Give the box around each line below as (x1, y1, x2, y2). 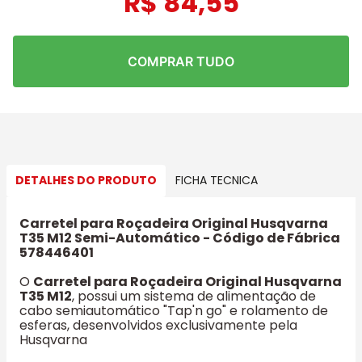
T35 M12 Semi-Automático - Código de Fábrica (19, 228, 340, 247)
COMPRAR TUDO (128, 53, 234, 69)
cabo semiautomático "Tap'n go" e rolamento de (19, 301, 328, 320)
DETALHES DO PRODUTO (15, 172, 158, 189)
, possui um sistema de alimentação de (72, 286, 316, 305)
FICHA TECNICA (175, 172, 258, 189)
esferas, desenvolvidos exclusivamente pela (19, 315, 297, 335)
